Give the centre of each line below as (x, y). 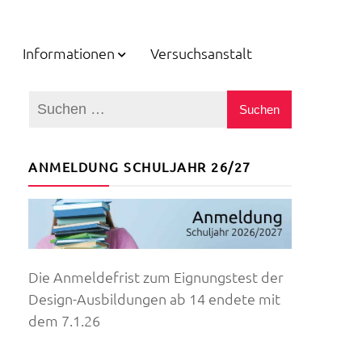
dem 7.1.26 (64, 321)
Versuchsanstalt (201, 53)
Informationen (69, 53)
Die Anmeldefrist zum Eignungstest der (156, 277)
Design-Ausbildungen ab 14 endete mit (154, 299)
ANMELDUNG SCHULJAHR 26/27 (140, 166)
